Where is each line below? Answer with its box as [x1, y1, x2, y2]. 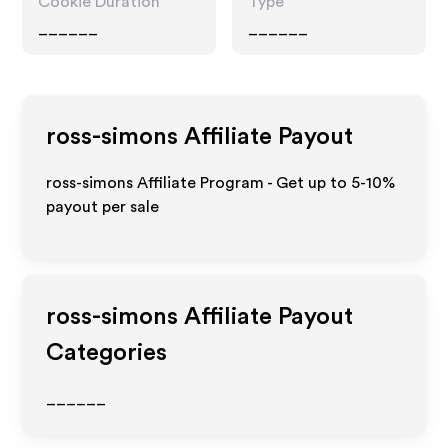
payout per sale [46, 199, 160, 215]
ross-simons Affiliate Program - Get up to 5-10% [46, 175, 396, 191]
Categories [46, 341, 168, 365]
